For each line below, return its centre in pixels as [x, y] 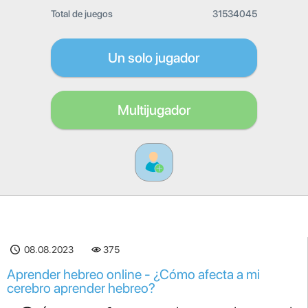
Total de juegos [82, 14]
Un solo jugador [154, 58]
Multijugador [154, 110]
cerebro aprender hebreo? [81, 288]
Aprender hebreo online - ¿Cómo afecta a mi [133, 274]
